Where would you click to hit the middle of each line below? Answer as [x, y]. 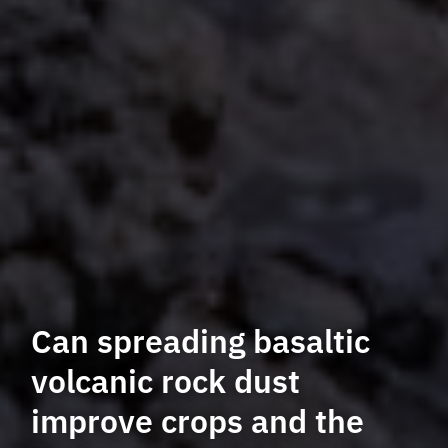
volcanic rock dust [166, 380]
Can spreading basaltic [201, 340]
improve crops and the [198, 420]
